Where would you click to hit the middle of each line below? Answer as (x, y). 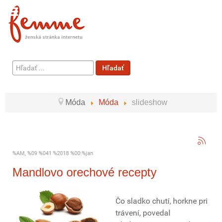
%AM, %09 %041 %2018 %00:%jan (53, 153)
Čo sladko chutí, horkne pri (162, 201)
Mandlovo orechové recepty (84, 172)
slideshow (150, 102)
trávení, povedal (143, 213)
